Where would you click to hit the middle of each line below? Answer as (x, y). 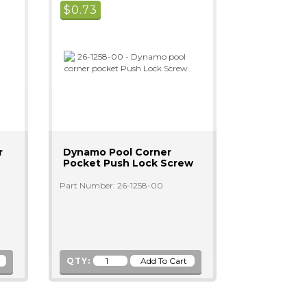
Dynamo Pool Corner (117, 152)
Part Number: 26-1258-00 (111, 185)
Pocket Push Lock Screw (128, 163)
